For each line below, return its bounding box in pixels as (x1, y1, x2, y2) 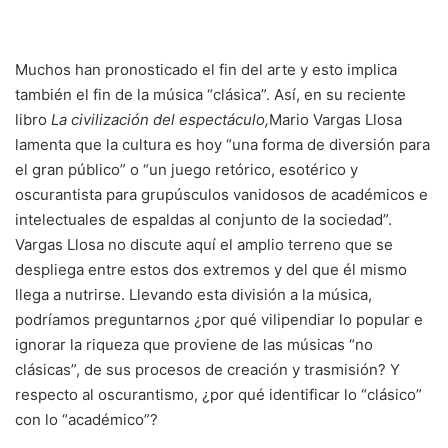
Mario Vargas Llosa (269, 110, 402, 129)
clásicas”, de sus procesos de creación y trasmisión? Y (15, 360, 400, 379)
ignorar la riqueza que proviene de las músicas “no (15, 335, 373, 354)
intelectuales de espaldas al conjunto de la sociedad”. (15, 210, 392, 229)
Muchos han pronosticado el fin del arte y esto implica (15, 60, 397, 79)
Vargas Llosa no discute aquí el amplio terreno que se (15, 235, 393, 254)
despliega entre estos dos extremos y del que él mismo (15, 260, 407, 279)
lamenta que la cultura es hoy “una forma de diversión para (15, 135, 430, 154)
